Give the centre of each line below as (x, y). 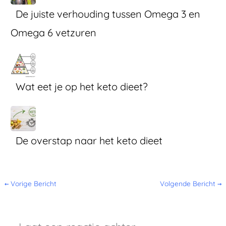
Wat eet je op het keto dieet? (82, 87)
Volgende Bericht (188, 184)
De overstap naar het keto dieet (89, 141)
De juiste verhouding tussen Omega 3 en (108, 14)
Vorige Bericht (33, 184)
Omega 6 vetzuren (54, 33)
